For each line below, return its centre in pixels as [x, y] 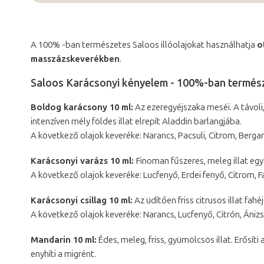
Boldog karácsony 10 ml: [82, 107]
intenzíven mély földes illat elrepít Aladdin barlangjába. [136, 121]
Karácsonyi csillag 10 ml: [82, 200]
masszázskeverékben [75, 59]
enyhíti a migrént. [63, 254]
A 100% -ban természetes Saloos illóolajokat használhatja [144, 45]
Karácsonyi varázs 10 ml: [83, 161]
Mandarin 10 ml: [64, 240]
